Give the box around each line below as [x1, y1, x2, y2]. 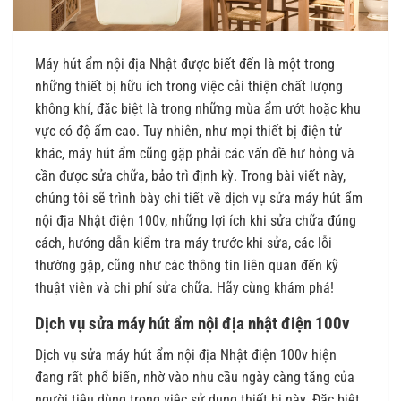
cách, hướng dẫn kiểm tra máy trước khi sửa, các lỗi [35, 235, 332, 252]
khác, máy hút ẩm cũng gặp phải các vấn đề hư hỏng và [35, 145, 354, 163]
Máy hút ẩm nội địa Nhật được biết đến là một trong [35, 55, 335, 73]
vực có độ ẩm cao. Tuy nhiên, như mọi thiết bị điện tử [35, 123, 342, 141]
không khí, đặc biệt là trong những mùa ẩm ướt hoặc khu [35, 100, 361, 118]
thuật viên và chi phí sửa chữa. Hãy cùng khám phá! [35, 279, 334, 297]
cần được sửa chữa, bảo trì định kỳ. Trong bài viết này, [35, 167, 346, 185]
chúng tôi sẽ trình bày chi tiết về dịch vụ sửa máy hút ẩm [35, 190, 363, 208]
